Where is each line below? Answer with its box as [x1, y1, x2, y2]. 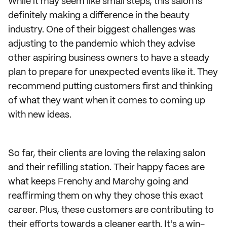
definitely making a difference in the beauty [8, 11, 190, 20]
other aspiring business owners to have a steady [8, 54, 209, 63]
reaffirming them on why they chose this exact [8, 192, 203, 201]
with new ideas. [8, 110, 71, 120]
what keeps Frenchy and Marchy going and [8, 177, 188, 186]
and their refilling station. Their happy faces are [8, 163, 205, 172]
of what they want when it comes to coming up [8, 96, 205, 105]
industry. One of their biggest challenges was [8, 25, 196, 34]
